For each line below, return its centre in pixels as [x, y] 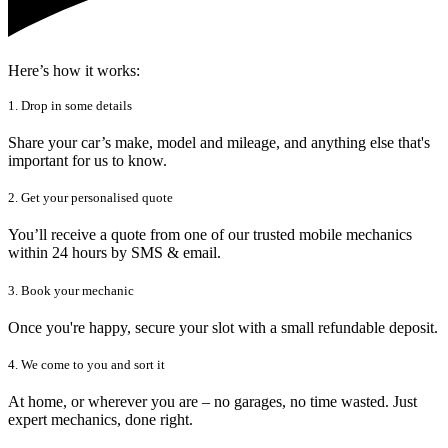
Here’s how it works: [74, 70]
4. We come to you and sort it [86, 364]
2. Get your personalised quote [90, 198]
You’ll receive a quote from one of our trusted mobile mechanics [210, 235]
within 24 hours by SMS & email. [114, 253]
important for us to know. [87, 160]
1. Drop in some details [70, 105]
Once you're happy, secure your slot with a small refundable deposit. [223, 327]
